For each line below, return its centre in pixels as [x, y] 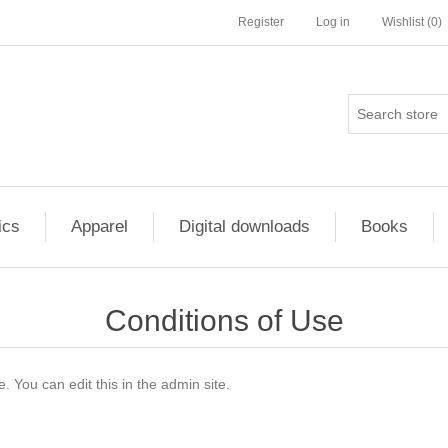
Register [261, 22]
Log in [333, 22]
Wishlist [403, 22]
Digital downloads [244, 226]
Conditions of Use [224, 320]
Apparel [99, 226]
